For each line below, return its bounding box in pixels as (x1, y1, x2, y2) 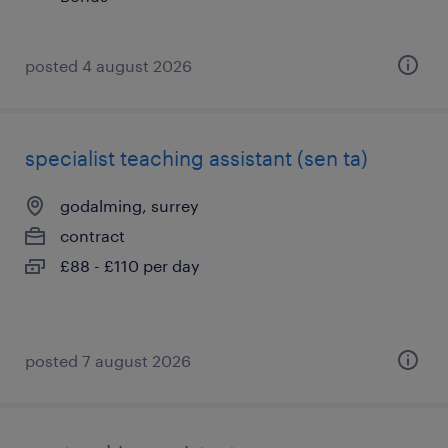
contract (60, 226, 125, 245)
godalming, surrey (60, 196, 199, 215)
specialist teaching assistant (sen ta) (25, 146, 368, 170)
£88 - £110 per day (60, 256, 200, 275)
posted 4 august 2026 (25, 56, 192, 75)
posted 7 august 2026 (25, 351, 191, 370)
